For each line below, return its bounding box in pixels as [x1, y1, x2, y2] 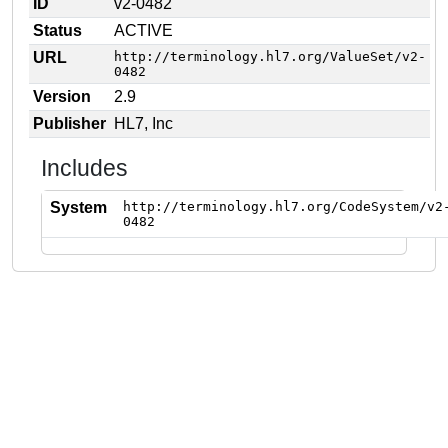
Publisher [33, 115, 106, 132]
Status [33, 22, 82, 39]
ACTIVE [114, 22, 173, 39]
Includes [41, 155, 128, 181]
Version [33, 88, 91, 105]
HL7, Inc [114, 115, 173, 132]
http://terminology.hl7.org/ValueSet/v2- [114, 49, 426, 64]
